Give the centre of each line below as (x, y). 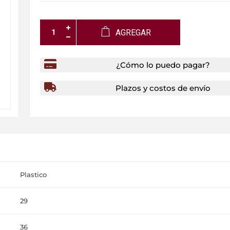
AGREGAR (133, 33)
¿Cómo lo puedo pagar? (163, 65)
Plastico (33, 174)
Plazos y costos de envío (163, 88)
